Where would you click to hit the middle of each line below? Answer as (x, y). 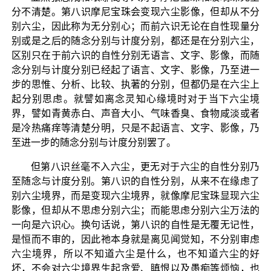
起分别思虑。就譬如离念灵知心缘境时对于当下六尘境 (135, 99)
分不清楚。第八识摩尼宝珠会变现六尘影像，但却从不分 (135, 11)
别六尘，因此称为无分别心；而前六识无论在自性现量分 (135, 26)
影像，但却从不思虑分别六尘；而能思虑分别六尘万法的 (135, 210)
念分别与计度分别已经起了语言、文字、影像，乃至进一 (135, 70)
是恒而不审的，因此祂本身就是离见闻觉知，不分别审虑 (135, 239)
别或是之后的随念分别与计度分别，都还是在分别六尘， (135, 41)
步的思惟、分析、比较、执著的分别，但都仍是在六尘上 (135, 84)
